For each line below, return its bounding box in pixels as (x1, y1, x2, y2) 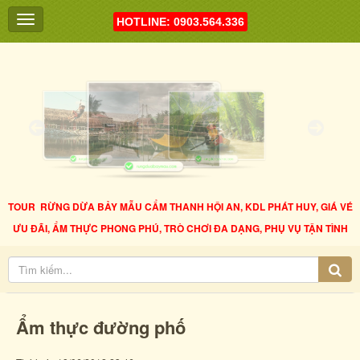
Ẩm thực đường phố (16, 313, 186, 340)
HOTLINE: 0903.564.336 (116, 15, 244, 28)
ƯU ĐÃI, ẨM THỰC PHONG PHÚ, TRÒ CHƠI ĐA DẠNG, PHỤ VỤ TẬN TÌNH (12, 221, 348, 236)
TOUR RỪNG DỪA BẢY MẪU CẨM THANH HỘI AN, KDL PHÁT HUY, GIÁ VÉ (7, 199, 353, 215)
